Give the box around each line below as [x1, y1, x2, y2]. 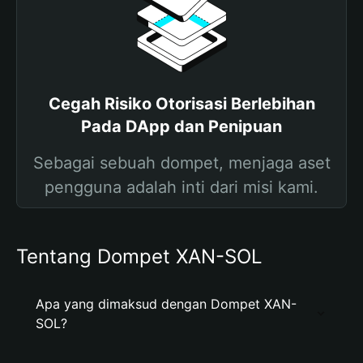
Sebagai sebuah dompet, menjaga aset [32, 153, 331, 173]
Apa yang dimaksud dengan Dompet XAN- [36, 296, 297, 312]
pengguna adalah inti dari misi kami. [45, 177, 318, 197]
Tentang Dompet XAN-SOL [16, 245, 263, 268]
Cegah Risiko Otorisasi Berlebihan [48, 94, 315, 113]
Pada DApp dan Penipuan [81, 117, 282, 136]
